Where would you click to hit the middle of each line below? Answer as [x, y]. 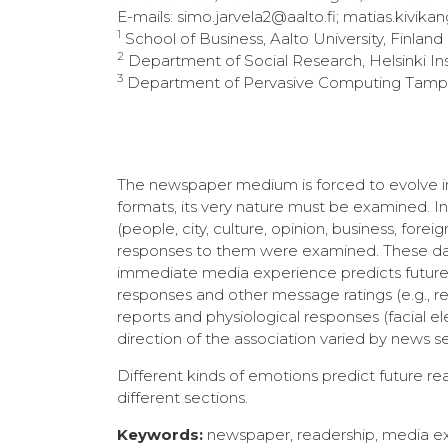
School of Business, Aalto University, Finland [282, 38]
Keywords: [160, 434]
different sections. [182, 397]
